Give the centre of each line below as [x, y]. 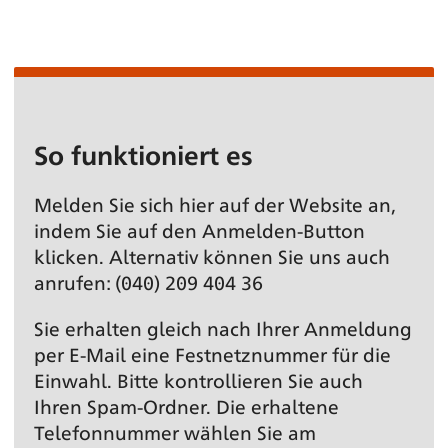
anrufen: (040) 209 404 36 [148, 281]
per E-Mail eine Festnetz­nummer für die [212, 353]
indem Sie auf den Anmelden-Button [199, 229]
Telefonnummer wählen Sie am [175, 431]
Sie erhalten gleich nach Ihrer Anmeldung [223, 327]
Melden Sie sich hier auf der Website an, [215, 203]
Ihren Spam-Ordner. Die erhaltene [186, 405]
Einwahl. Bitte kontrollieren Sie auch [198, 379]
